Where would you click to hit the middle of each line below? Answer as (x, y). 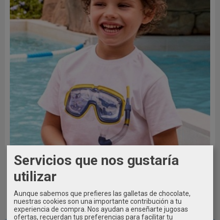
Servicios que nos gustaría (96, 160)
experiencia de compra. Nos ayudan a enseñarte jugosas (101, 209)
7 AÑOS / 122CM (181, 211)
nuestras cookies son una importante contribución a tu (98, 201)
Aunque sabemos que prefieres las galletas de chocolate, (102, 193)
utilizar (35, 176)
